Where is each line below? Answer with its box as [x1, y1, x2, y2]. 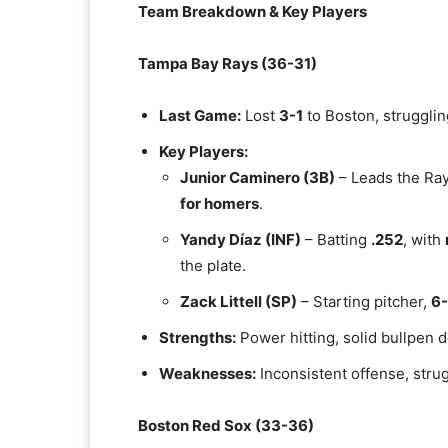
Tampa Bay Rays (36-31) [138, 54, 317, 73]
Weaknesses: [159, 364, 256, 383]
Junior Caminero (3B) [180, 168, 335, 187]
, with [403, 230, 445, 249]
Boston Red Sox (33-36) [138, 416, 314, 435]
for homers [180, 194, 259, 213]
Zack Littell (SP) [180, 292, 297, 311]
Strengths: [159, 328, 236, 347]
